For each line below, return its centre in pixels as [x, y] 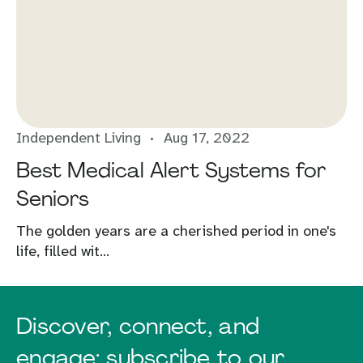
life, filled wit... [63, 251]
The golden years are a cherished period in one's [176, 231]
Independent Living [79, 138]
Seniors [53, 199]
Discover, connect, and [138, 327]
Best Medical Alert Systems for [171, 170]
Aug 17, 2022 [207, 138]
